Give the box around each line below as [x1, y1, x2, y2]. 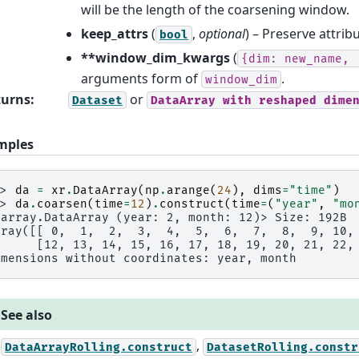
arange [167, 184, 210, 198]
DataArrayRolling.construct [5, 340, 193, 354]
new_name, [284, 51, 349, 66]
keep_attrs [81, 24, 148, 42]
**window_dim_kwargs [81, 48, 230, 67]
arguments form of [81, 69, 201, 87]
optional [199, 24, 245, 42]
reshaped [259, 93, 317, 107]
